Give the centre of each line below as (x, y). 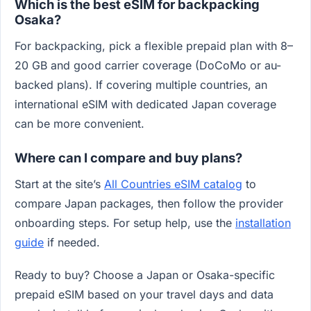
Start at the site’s (59, 184)
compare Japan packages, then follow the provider (149, 203)
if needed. (72, 242)
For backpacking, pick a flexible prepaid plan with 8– (154, 45)
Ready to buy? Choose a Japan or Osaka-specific (145, 275)
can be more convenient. (79, 123)
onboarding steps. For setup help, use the (125, 222)
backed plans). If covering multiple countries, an (141, 84)
